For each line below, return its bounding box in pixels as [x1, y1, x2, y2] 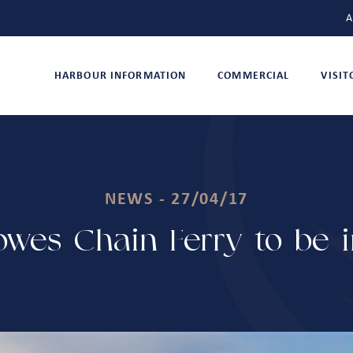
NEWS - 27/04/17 [104, 191, 249, 209]
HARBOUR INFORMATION [54, 69, 187, 82]
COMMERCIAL [217, 69, 290, 82]
